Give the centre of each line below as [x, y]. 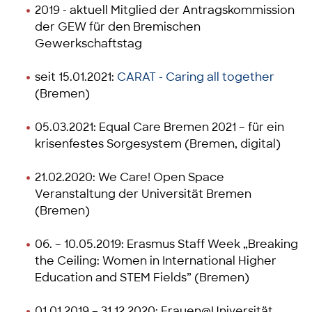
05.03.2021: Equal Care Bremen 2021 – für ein [159, 127]
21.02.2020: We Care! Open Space [130, 177]
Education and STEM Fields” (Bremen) [142, 277]
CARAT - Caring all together [196, 77]
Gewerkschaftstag [88, 43]
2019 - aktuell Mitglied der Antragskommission [165, 10]
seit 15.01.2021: [76, 77]
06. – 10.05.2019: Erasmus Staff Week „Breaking [166, 244]
